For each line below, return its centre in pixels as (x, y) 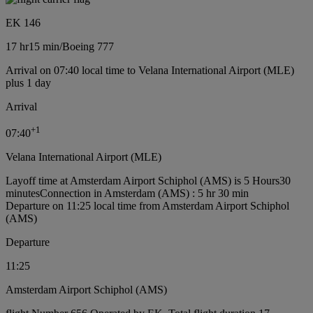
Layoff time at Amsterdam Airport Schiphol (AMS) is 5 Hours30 (148, 181)
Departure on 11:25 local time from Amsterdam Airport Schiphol (147, 206)
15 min (44, 46)
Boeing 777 (88, 46)
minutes (23, 194)
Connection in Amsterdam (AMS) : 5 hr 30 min (144, 194)
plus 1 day (28, 82)
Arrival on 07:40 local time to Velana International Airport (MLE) (150, 70)
